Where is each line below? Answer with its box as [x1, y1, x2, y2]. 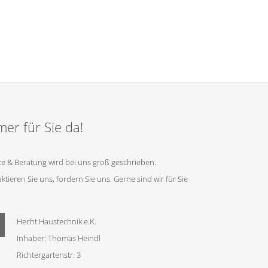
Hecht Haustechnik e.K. [17, 216, 96, 227]
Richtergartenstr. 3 [17, 249, 81, 260]
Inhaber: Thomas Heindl [17, 233, 100, 243]
